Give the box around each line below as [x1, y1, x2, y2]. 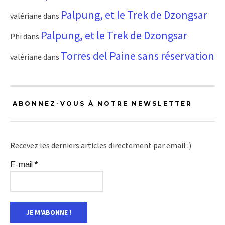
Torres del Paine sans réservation [61, 48, 214, 63]
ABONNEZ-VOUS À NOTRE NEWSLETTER [13, 99, 192, 107]
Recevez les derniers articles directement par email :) [10, 140, 191, 150]
